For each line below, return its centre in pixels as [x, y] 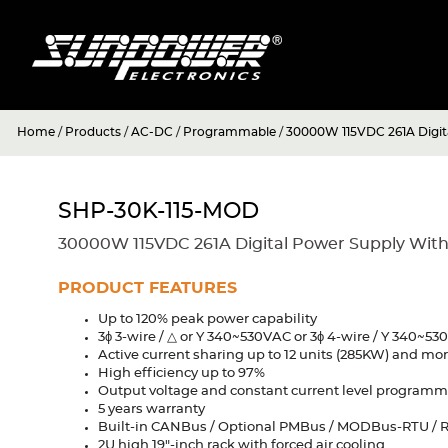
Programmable [230, 132]
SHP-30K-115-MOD [158, 210]
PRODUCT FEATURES [147, 288]
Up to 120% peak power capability [207, 319]
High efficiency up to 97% [181, 373]
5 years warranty [151, 409]
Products [93, 132]
